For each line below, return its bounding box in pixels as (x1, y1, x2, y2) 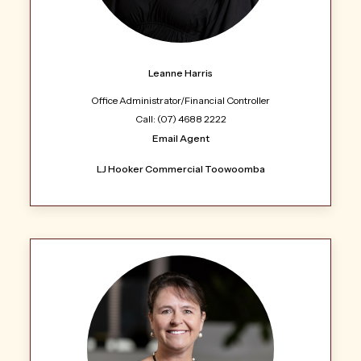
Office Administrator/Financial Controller (91, 93, 270, 106)
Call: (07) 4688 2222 (135, 112, 226, 125)
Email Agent (151, 131, 210, 144)
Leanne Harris (148, 66, 213, 79)
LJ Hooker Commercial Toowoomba (96, 162, 265, 175)
